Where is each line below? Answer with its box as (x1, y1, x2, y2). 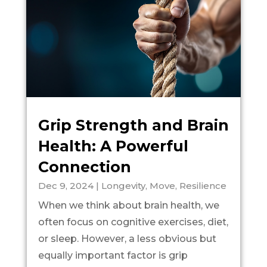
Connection (38, 157, 131, 176)
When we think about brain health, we (38, 199, 219, 211)
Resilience (179, 179, 226, 191)
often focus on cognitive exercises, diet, (38, 216, 228, 228)
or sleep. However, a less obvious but (38, 232, 216, 244)
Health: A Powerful (38, 136, 188, 155)
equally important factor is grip (38, 249, 188, 261)
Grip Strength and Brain (38, 116, 229, 134)
